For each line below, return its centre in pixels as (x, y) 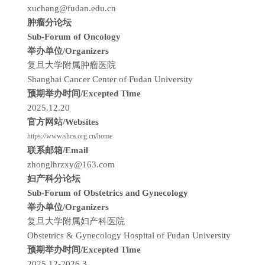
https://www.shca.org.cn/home (70, 136)
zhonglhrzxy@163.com (71, 164)
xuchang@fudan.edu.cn (72, 8)
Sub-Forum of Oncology (74, 37)
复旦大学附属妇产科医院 (77, 221)
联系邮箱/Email (59, 150)
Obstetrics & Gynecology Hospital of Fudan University (129, 235)
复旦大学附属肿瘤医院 (73, 65)
